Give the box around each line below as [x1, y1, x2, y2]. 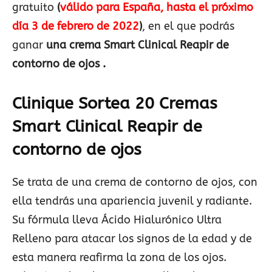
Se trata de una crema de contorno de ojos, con [12, 175, 257, 189]
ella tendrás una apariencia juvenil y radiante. [12, 194, 252, 208]
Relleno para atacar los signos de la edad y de [12, 232, 252, 245]
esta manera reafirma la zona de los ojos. [12, 251, 226, 264]
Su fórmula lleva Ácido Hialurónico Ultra [12, 213, 222, 226]
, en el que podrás [142, 19, 234, 33]
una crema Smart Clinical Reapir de [46, 38, 229, 52]
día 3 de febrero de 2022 [12, 19, 139, 33]
